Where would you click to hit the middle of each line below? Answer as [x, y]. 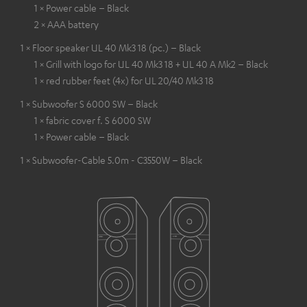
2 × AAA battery [66, 24]
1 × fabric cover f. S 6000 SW [93, 120]
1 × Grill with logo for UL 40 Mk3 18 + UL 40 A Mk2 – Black [151, 63]
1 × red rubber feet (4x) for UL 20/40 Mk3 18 [124, 80]
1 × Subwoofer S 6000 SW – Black [89, 103]
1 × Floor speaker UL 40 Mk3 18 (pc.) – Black [111, 47]
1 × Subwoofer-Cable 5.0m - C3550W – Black [111, 159]
